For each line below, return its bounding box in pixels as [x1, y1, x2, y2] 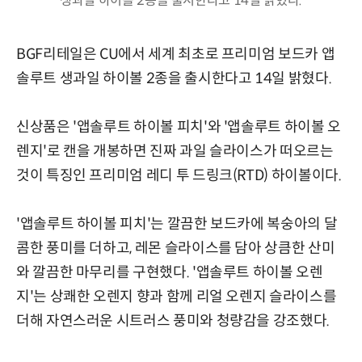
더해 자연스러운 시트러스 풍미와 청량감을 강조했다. [16, 312, 330, 330]
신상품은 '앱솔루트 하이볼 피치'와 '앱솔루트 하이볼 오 [16, 118, 341, 137]
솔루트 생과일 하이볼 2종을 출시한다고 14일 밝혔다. [16, 69, 332, 88]
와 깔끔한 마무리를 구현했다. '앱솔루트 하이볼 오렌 [16, 263, 323, 282]
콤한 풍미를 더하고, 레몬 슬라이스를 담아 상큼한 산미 [16, 239, 335, 258]
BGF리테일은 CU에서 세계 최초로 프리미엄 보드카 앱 [16, 45, 335, 64]
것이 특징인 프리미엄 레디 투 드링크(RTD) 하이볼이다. [16, 166, 342, 185]
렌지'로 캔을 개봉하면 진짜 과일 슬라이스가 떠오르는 [16, 142, 334, 161]
